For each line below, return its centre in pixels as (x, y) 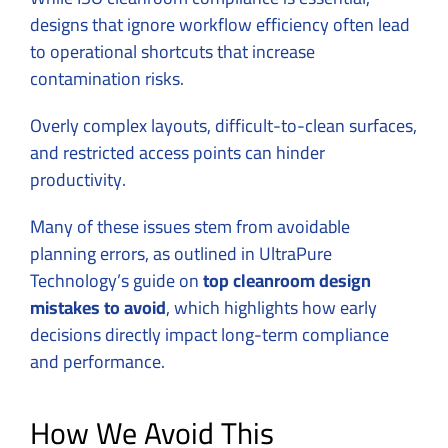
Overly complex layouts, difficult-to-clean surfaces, (223, 126)
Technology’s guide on (116, 281)
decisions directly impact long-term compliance (209, 335)
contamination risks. (107, 79)
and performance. (97, 362)
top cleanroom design (287, 281)
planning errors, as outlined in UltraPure (181, 254)
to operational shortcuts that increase (172, 52)
